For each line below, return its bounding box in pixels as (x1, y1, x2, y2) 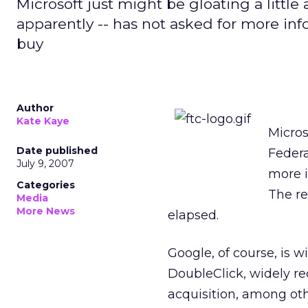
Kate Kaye (16, 115, 69, 127)
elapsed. (168, 208, 219, 223)
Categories (16, 179, 75, 191)
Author (16, 102, 54, 114)
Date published (16, 144, 98, 157)
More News (16, 205, 75, 217)
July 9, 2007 (16, 157, 74, 170)
